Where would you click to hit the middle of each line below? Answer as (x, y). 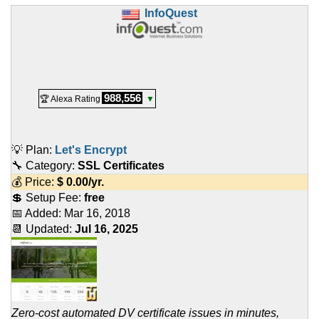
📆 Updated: (43, 229)
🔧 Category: (45, 166)
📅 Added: (38, 214)
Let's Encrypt (91, 150)
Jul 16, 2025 (106, 229)
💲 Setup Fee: (48, 198)
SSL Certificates (121, 166)
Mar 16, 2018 (97, 214)
